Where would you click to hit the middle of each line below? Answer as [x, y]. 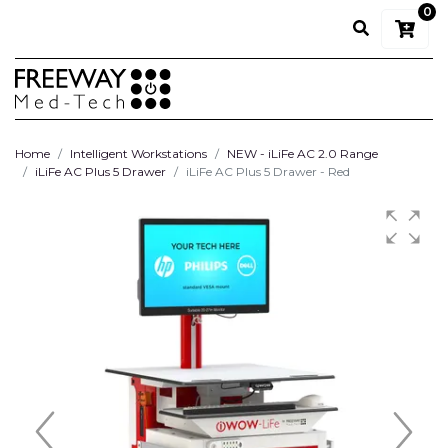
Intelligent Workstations [138, 153]
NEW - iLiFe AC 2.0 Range [302, 153]
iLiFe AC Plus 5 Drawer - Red [268, 171]
